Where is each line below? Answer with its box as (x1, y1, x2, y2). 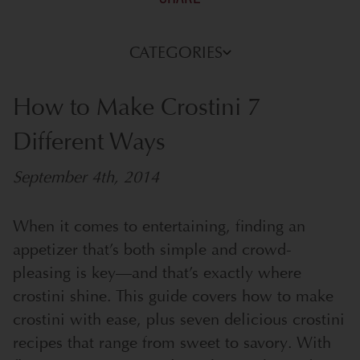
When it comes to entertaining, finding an (13, 215, 305, 236)
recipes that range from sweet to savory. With (13, 332, 331, 353)
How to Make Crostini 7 (13, 92, 261, 122)
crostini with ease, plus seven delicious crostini (13, 309, 345, 329)
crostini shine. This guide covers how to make (13, 285, 333, 306)
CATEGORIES (129, 42, 223, 63)
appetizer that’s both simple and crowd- (13, 239, 292, 260)
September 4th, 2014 (13, 166, 159, 187)
